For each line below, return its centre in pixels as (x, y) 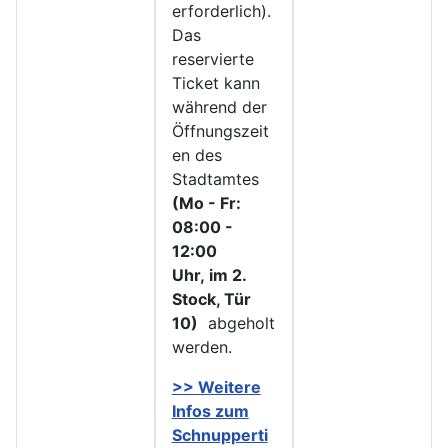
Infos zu (202, 411)
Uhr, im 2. (208, 275)
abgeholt (236, 323)
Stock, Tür (211, 299)
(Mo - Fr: (206, 203)
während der (219, 107)
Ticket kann (215, 83)
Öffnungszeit (220, 131)
